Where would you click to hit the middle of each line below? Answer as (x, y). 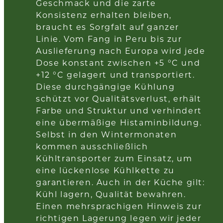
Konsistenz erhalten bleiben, (104, 15)
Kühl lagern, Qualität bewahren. (111, 194)
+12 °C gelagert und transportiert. (115, 75)
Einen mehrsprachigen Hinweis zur (119, 206)
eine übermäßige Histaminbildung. (119, 122)
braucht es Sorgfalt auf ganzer (108, 27)
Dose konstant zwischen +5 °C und (118, 63)
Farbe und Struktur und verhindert (119, 111)
